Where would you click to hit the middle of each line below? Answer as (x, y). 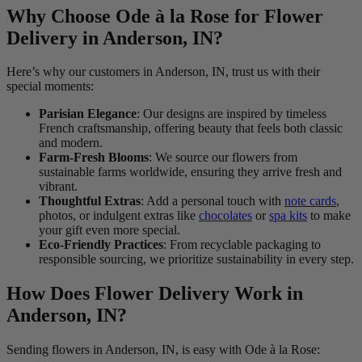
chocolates (225, 216)
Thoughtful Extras (90, 201)
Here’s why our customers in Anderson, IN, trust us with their (163, 72)
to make (329, 216)
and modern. (71, 143)
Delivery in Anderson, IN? (115, 38)
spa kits (288, 216)
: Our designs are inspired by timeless (232, 114)
